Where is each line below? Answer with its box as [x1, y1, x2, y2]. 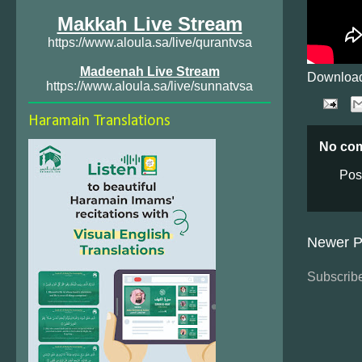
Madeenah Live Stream [79, 65, 220, 78]
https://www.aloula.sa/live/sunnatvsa [46, 79, 253, 93]
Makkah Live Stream [57, 13, 242, 35]
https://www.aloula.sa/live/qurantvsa [47, 36, 252, 49]
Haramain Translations [28, 113, 170, 129]
